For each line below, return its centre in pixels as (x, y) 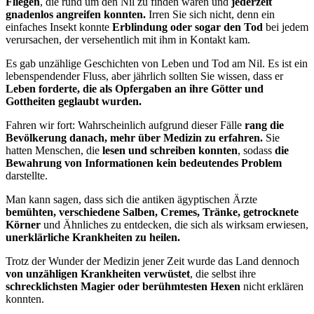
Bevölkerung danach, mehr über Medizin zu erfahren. (134, 137)
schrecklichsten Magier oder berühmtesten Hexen (123, 286)
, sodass (256, 150)
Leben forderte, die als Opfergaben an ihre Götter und (135, 88)
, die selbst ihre (223, 273)
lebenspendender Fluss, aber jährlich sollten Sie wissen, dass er (144, 76)
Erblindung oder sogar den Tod (187, 27)
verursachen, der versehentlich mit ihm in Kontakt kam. (128, 39)
